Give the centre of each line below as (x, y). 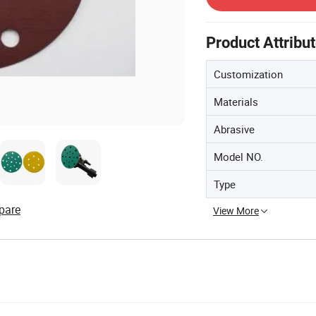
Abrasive (234, 129)
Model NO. (238, 156)
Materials (236, 101)
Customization (248, 74)
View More (236, 210)
